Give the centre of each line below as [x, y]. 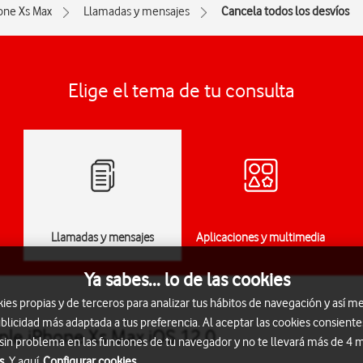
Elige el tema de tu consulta [181, 90]
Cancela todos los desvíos [285, 11]
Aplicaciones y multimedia [261, 237]
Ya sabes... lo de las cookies [187, 279]
